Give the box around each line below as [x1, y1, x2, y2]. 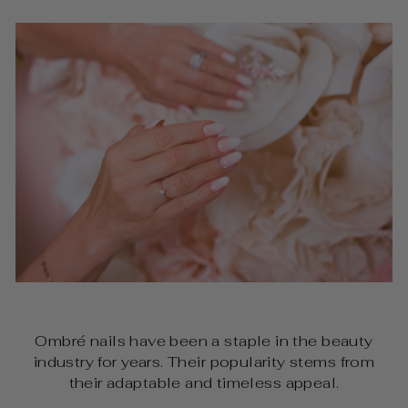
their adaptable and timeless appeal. [68, 372, 340, 393]
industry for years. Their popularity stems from [33, 351, 375, 372]
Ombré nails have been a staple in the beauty [35, 330, 373, 351]
